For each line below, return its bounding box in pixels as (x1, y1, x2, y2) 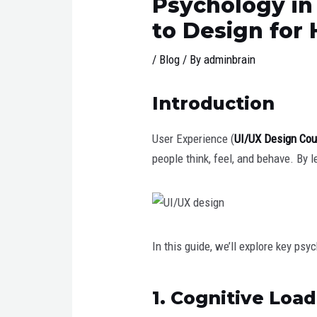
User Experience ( (152, 131, 235, 146)
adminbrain (204, 52, 256, 67)
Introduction (152, 92, 275, 114)
